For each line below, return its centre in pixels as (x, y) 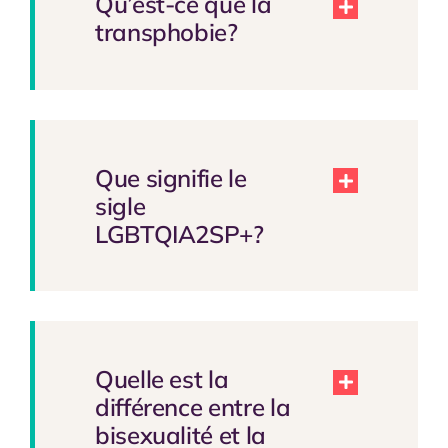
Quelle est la (161, 379)
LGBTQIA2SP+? (179, 233)
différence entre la (192, 407)
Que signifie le (170, 177)
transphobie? (166, 31)
